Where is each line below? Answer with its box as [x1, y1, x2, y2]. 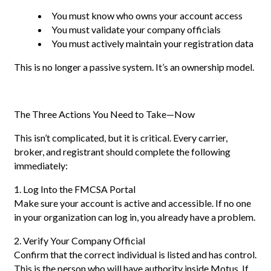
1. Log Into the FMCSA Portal [14, 183, 135, 195]
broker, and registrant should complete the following [14, 146, 230, 158]
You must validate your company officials [51, 24, 221, 36]
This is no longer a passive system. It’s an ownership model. [14, 61, 254, 73]
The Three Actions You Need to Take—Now [14, 108, 195, 120]
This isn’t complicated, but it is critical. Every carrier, [14, 132, 227, 144]
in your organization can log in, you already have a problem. [14, 211, 255, 223]
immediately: [14, 160, 68, 172]
